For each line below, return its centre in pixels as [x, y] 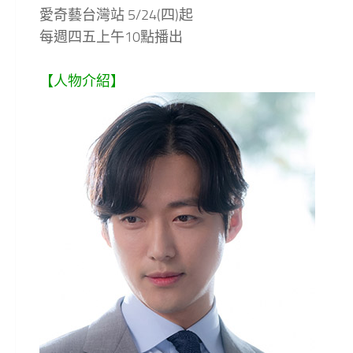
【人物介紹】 [82, 81]
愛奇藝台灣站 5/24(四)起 [116, 15]
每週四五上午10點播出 [111, 37]
